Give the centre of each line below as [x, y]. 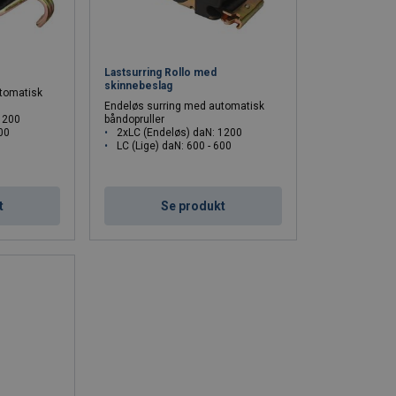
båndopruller [135, 119]
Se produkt [194, 206]
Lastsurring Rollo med [161, 72]
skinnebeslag [139, 85]
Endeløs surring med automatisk [185, 106]
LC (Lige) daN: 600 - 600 [175, 145]
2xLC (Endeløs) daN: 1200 [180, 132]
